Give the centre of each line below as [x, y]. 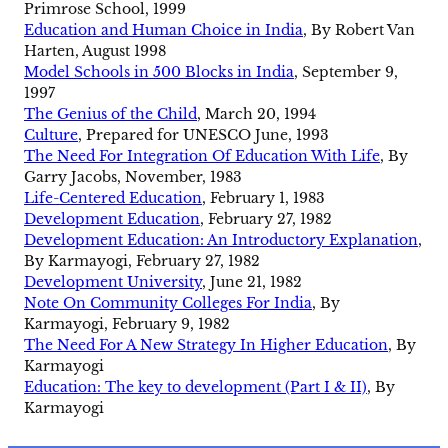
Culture [51, 135]
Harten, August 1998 [95, 51]
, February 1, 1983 [263, 198]
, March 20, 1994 [256, 114]
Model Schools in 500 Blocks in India [159, 72]
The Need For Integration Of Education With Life [202, 156]
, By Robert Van [359, 30]
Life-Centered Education [113, 198]
